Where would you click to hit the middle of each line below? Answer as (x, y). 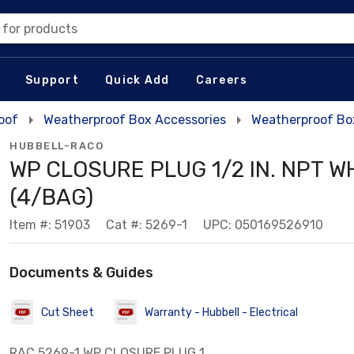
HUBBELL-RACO (56, 146)
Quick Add (137, 80)
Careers (222, 80)
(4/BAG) (51, 197)
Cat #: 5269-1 (147, 225)
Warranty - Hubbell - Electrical (221, 312)
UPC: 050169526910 (263, 225)
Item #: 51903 (50, 225)
